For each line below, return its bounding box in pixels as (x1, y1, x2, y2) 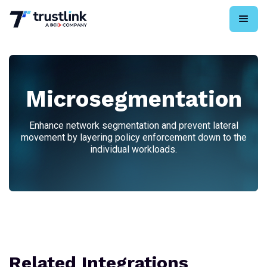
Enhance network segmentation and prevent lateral (29, 120, 238, 131)
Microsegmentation (25, 86, 242, 112)
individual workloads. (90, 144, 177, 155)
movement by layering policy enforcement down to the (20, 132, 247, 143)
